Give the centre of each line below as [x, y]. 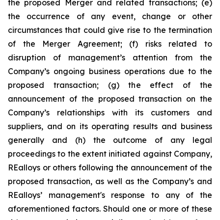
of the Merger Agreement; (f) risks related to [110, 44]
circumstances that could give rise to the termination [110, 30]
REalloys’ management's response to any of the [110, 195]
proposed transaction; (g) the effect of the [110, 85]
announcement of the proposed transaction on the [110, 99]
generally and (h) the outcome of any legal [110, 140]
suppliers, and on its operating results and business [110, 126]
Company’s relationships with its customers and [110, 112]
